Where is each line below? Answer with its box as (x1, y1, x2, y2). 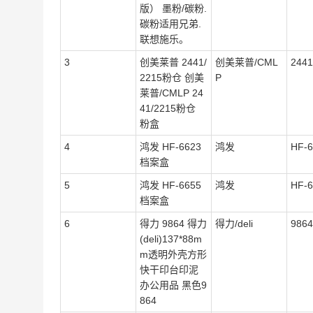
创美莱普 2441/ (140, 57, 207, 68)
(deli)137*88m (140, 233, 202, 245)
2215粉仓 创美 (140, 72, 204, 83)
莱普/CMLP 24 (140, 87, 203, 99)
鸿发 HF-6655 (140, 180, 201, 191)
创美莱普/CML (215, 57, 278, 68)
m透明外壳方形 (140, 249, 207, 260)
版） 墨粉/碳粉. (140, 3, 207, 14)
